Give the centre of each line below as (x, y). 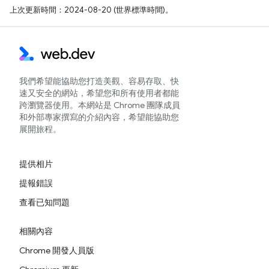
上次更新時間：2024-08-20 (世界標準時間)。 (91, 10)
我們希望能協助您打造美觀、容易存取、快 (99, 81)
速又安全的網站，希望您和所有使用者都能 (99, 93)
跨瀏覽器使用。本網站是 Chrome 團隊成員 (100, 105)
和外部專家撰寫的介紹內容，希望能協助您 (99, 117)
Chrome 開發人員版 (57, 250)
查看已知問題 (44, 202)
